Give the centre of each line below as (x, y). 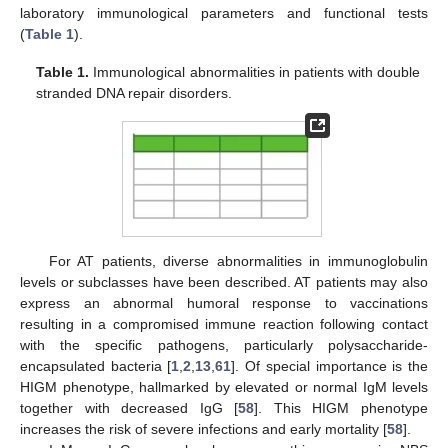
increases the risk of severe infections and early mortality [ (203, 428)
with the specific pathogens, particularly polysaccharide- (224, 344)
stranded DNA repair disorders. (134, 93)
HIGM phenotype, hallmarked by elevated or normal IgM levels (224, 386)
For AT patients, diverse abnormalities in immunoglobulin (238, 260)
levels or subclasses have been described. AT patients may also (224, 281)
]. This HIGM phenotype (341, 407)
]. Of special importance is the (330, 365)
